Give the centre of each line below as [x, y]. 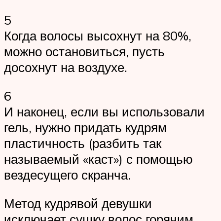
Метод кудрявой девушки [78, 203]
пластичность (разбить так [83, 143]
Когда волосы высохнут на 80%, [98, 36]
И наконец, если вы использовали [104, 112]
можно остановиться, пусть [84, 52]
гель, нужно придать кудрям [85, 128]
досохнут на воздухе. [66, 67]
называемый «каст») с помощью [98, 159]
